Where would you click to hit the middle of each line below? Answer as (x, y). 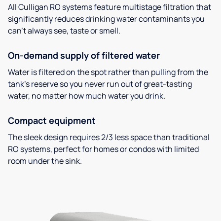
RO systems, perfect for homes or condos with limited (103, 149)
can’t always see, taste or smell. (64, 30)
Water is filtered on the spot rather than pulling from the (108, 72)
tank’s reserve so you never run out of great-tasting (100, 84)
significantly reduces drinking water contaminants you (106, 18)
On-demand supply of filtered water (84, 55)
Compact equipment (52, 120)
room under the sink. (45, 161)
